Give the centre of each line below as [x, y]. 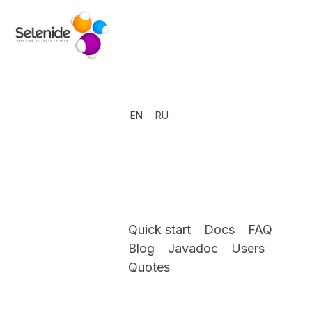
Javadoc [193, 249]
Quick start [160, 230]
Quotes [149, 267]
